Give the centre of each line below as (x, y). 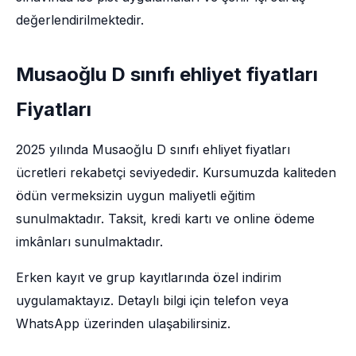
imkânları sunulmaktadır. (89, 242)
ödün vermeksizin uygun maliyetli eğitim (135, 195)
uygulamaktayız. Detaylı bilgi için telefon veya (152, 300)
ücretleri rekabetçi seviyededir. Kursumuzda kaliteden (176, 172)
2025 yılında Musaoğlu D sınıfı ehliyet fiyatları (153, 149)
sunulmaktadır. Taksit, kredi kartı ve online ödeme (165, 219)
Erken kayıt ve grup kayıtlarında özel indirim (149, 277)
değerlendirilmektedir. (80, 20)
